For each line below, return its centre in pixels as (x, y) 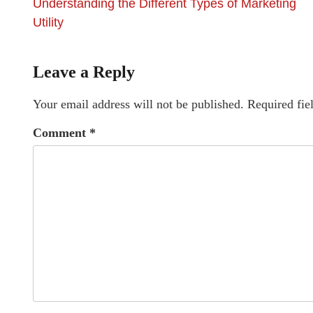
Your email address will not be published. (138, 104)
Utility (48, 22)
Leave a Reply (84, 72)
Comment (61, 133)
